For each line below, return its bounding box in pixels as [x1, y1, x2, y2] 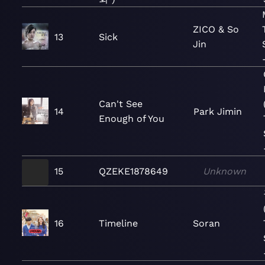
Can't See [99, 98, 143, 109]
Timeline [99, 218, 138, 229]
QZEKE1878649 [99, 165, 168, 177]
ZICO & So [192, 24, 239, 35]
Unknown [203, 165, 247, 177]
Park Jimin [193, 105, 242, 117]
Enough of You [99, 113, 164, 124]
